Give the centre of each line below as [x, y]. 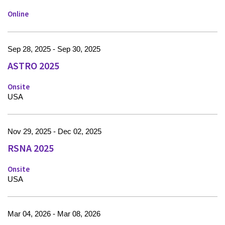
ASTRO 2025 [33, 66]
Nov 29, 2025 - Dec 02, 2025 [54, 132]
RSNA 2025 [31, 148]
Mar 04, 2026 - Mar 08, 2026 [54, 214]
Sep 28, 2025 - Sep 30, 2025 [54, 49]
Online [18, 14]
